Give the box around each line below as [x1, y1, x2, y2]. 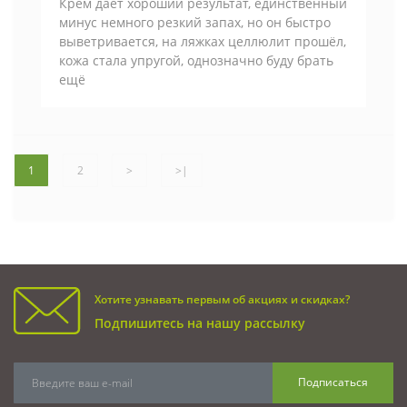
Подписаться [298, 374, 368, 391]
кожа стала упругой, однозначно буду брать [59, 51, 333, 69]
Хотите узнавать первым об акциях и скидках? [94, 291, 350, 307]
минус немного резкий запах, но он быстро [59, 13, 331, 31]
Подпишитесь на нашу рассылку [94, 313, 305, 332]
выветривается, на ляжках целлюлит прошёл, [59, 32, 346, 50]
